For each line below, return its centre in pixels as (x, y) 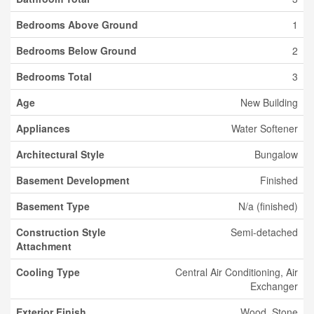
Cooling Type (48, 272)
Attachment (44, 246)
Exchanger (274, 286)
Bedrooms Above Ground (77, 25)
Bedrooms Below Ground (76, 50)
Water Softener (265, 128)
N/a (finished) (268, 206)
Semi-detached (264, 232)
